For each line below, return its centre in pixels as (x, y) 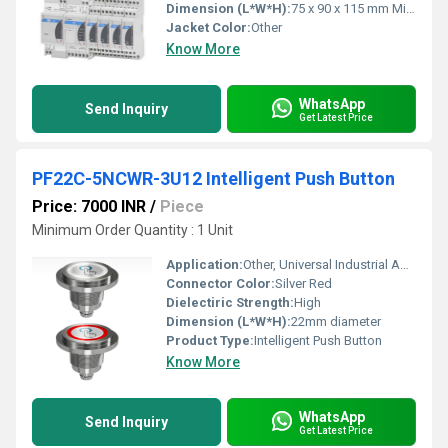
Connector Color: (220, 283)
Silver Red (303, 283)
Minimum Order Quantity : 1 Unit (132, 230)
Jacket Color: (208, 27)
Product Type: (210, 340)
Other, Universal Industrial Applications (321, 264)
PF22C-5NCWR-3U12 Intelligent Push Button (213, 178)
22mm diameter (336, 321)
